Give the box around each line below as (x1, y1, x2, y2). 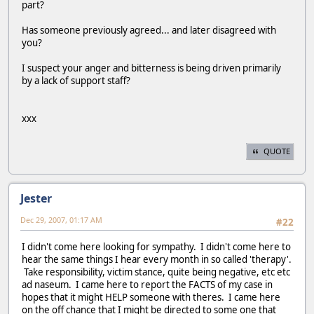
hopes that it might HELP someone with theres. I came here (22, 290, 280, 303)
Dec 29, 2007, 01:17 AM (20, 214, 102, 226)
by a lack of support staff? (22, 74, 130, 87)
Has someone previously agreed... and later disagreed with (22, 23, 276, 36)
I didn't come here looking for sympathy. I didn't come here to (22, 240, 291, 253)
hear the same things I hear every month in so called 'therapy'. (22, 252, 292, 266)
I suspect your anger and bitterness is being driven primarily (22, 61, 281, 74)
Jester (20, 191, 52, 207)
